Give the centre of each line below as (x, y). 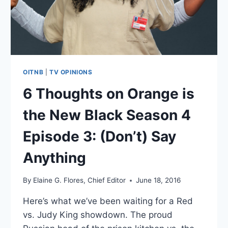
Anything (55, 158)
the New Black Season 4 (107, 115)
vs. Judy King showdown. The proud (98, 215)
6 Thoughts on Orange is (109, 93)
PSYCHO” (84, 18)
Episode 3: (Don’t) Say (100, 136)
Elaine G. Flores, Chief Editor (80, 180)
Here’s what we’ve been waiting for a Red (108, 201)
